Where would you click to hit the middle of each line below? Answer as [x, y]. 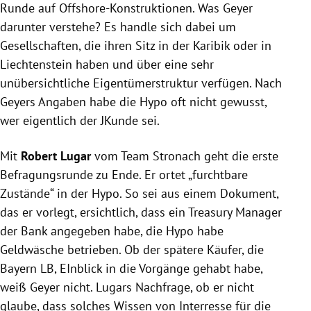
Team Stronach [161, 156]
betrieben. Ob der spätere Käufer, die [164, 250]
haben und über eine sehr [143, 65]
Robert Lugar [56, 156]
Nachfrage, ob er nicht [193, 287]
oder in [251, 46]
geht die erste [239, 156]
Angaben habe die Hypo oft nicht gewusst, [151, 102]
